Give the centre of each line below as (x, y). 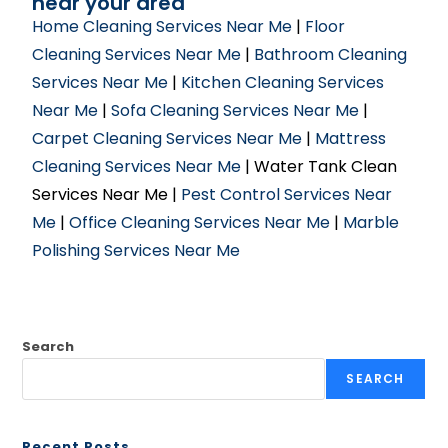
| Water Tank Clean (319, 166)
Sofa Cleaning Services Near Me (235, 110)
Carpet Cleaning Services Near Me (167, 138)
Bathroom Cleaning (331, 54)
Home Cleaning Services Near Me (162, 26)
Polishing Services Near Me (136, 250)
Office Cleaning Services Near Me (200, 222)
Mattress (351, 138)
